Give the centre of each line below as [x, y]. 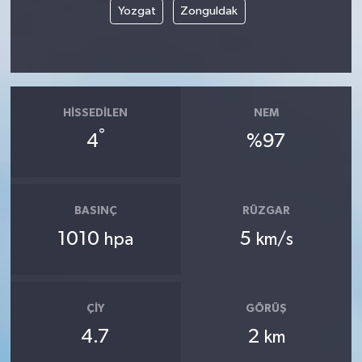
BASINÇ [95, 211]
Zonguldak [209, 11]
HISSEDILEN [96, 113]
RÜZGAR [267, 211]
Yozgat [137, 11]
